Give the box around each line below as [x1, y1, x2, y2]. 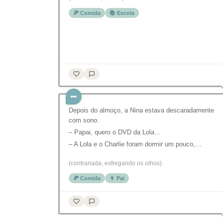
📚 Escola [110, 10, 134, 16]
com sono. [69, 116, 99, 124]
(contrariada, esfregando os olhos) [69, 160, 162, 167]
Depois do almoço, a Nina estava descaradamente [69, 107, 214, 114]
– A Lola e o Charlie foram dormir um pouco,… [69, 140, 202, 148]
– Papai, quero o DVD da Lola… [69, 128, 161, 136]
